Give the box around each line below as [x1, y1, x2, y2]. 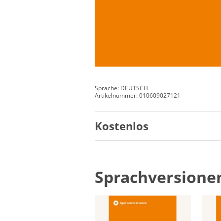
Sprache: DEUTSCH [95, 83, 148, 92]
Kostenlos [95, 118, 148, 133]
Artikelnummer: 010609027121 [95, 91, 181, 100]
